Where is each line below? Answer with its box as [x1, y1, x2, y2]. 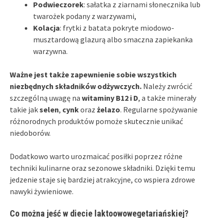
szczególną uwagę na [10, 92, 82, 103]
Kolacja [33, 22, 60, 33]
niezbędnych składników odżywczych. [10, 81, 142, 91]
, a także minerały [138, 92, 196, 103]
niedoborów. [10, 127, 51, 138]
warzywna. [33, 46, 68, 56]
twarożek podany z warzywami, [33, 11, 136, 21]
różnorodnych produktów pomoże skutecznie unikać [10, 116, 183, 126]
